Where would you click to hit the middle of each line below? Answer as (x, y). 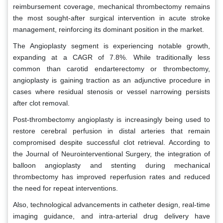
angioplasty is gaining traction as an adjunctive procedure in (111, 80)
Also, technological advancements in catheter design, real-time (111, 204)
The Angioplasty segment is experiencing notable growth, (111, 46)
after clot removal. (41, 103)
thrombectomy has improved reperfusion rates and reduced (111, 176)
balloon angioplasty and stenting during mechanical (111, 165)
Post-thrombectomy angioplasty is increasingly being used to (111, 119)
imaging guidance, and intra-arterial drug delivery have (111, 216)
